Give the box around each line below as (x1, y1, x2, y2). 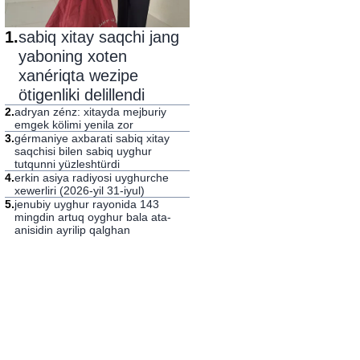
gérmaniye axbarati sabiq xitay (14, 131, 170, 145)
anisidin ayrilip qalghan (14, 223, 130, 236)
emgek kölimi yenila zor (14, 117, 133, 131)
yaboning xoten (18, 47, 127, 65)
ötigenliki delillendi (18, 85, 145, 104)
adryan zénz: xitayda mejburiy (14, 104, 166, 118)
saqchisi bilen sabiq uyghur (14, 144, 152, 157)
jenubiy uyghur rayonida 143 (14, 197, 159, 211)
